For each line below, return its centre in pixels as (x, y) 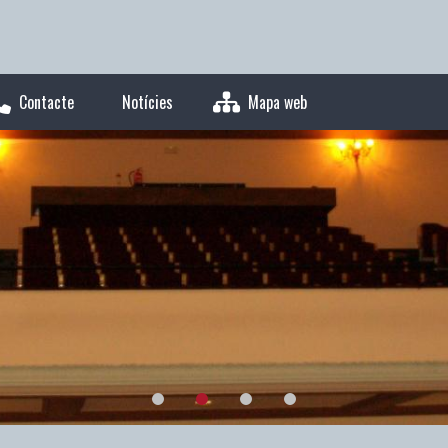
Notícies (147, 101)
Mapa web (277, 101)
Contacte (46, 101)
